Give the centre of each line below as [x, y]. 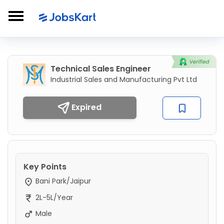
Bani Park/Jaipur [62, 181]
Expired [86, 107]
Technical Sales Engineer [101, 69]
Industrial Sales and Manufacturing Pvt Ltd [124, 79]
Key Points [45, 167]
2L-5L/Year [53, 197]
